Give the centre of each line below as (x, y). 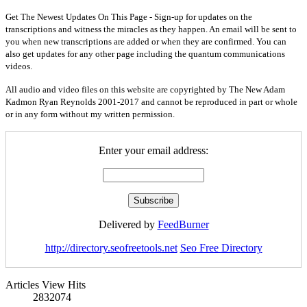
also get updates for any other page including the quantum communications (145, 53)
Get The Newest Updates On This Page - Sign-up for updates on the (129, 16)
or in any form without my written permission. (90, 114)
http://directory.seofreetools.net (111, 247)
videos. (19, 66)
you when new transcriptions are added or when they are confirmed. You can (146, 41)
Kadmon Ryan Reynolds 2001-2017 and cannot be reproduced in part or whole (151, 101)
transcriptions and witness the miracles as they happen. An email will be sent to (151, 29)
